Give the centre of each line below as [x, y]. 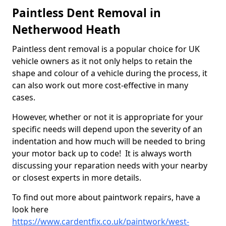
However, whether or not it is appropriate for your [108, 117]
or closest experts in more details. [77, 178]
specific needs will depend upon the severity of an [107, 129]
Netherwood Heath [66, 30]
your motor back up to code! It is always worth [102, 154]
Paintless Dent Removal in [87, 13]
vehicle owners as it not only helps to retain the [102, 61]
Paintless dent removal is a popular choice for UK [106, 49]
